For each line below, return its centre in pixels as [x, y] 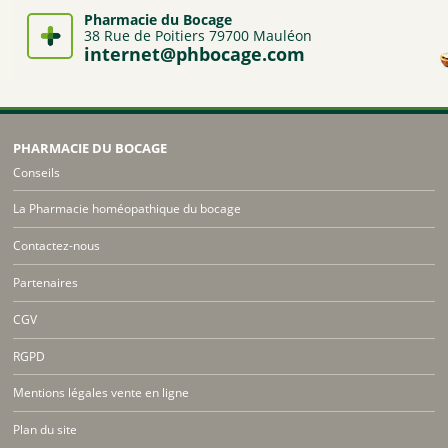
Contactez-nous [57, 246]
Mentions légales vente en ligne [101, 393]
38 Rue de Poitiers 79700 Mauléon [197, 35]
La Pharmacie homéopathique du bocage [127, 209]
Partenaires [46, 282]
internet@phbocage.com [194, 53]
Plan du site [45, 430]
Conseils [37, 172]
